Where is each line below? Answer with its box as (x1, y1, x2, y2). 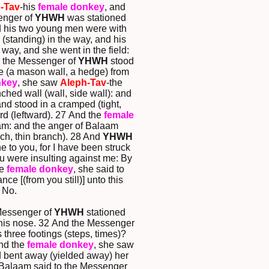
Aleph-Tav (60, 77, 106, 88)
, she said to (73, 164, 124, 175)
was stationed (64, 13, 126, 23)
